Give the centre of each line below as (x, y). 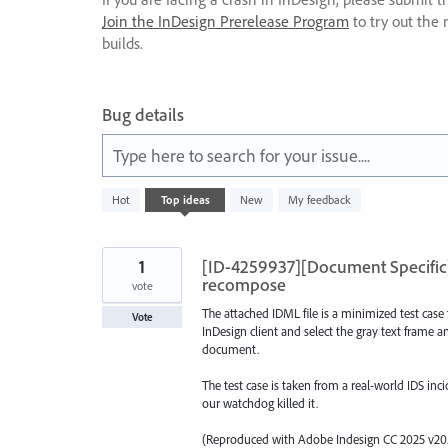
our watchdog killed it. (260, 402)
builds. (122, 42)
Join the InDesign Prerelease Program (225, 20)
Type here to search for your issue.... (241, 155)
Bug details (143, 114)
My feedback (319, 199)
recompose (244, 284)
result (117, 207)
